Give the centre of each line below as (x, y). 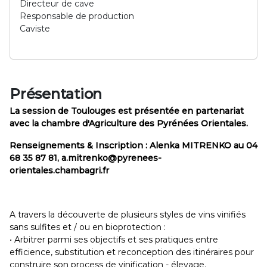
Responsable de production (77, 16)
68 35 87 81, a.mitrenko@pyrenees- (86, 158)
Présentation (56, 94)
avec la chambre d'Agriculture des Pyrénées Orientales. (129, 123)
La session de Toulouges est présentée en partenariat (127, 111)
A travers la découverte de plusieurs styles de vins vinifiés (128, 215)
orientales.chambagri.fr (60, 170)
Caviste (35, 29)
